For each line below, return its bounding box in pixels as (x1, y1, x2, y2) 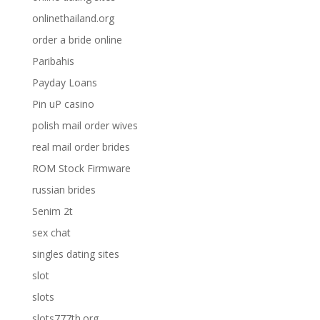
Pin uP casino (31, 97, 94, 111)
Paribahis (31, 54, 74, 68)
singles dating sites (31, 247, 119, 261)
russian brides (31, 183, 96, 196)
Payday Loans (31, 76, 97, 89)
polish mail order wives (31, 119, 138, 132)
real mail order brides (31, 140, 130, 154)
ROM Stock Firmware (31, 161, 131, 175)
